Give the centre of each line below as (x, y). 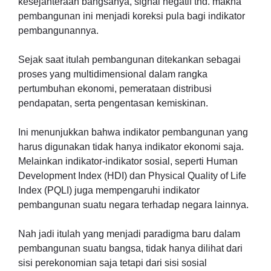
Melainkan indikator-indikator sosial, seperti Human (128, 161)
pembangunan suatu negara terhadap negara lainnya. (133, 205)
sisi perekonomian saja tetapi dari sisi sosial (113, 263)
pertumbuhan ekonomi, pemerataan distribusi (115, 89)
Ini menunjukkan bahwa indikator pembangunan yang (133, 132)
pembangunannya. (58, 31)
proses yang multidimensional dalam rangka (113, 74)
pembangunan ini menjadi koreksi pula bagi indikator (132, 16)
